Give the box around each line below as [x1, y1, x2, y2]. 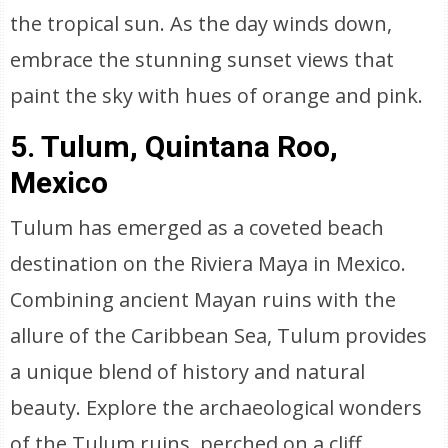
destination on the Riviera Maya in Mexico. [10, 250, 407, 277]
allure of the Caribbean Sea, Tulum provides [10, 322, 428, 349]
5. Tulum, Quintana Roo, [10, 129, 339, 164]
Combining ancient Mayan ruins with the [10, 286, 397, 313]
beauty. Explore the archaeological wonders [10, 394, 423, 421]
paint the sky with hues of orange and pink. [10, 82, 424, 109]
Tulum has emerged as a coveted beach [10, 214, 385, 241]
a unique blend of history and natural [10, 358, 366, 385]
